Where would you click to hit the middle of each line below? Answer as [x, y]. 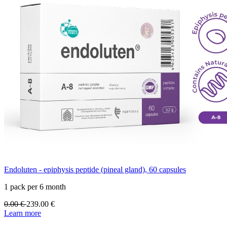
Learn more [23, 213]
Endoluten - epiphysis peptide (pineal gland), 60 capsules [95, 170]
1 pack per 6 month [35, 187]
